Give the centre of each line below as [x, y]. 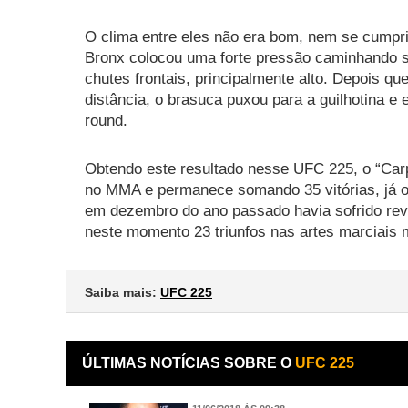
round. [106, 120]
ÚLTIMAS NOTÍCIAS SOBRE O [189, 362]
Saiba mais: [122, 292]
